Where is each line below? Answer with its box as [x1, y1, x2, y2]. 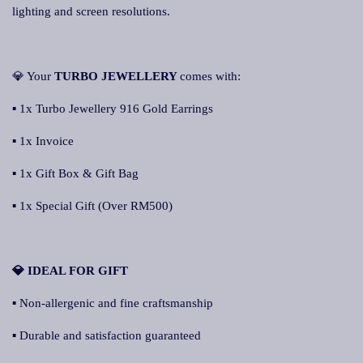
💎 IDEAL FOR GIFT [12, 264, 128, 277]
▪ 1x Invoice [12, 135, 74, 147]
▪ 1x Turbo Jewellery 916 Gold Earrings [12, 102, 213, 115]
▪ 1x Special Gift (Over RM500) [12, 199, 173, 212]
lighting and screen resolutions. [12, 5, 170, 18]
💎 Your [12, 70, 54, 83]
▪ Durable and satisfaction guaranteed [12, 329, 201, 342]
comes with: [180, 70, 241, 83]
